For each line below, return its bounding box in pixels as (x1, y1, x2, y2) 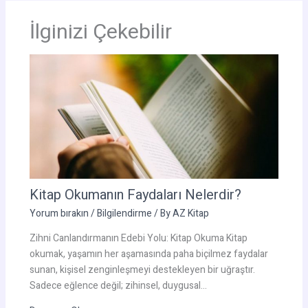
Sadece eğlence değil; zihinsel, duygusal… (29, 278, 207, 294)
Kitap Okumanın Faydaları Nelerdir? (29, 185, 241, 206)
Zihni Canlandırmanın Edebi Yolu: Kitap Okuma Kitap (29, 231, 247, 246)
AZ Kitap (172, 206, 209, 221)
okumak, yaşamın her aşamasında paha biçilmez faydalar (29, 247, 268, 262)
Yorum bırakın (29, 206, 89, 221)
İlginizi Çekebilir (29, 16, 172, 47)
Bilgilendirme (96, 206, 152, 221)
